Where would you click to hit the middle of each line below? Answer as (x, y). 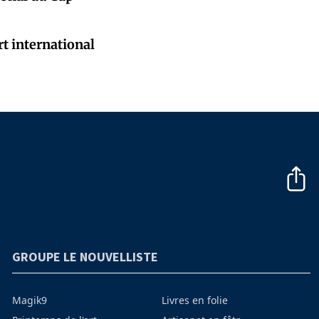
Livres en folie (194, 300)
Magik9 (30, 300)
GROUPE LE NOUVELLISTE (85, 257)
